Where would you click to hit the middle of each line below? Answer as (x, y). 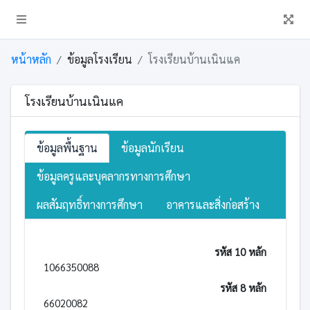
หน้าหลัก (31, 59)
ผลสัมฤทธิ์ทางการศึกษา (89, 204)
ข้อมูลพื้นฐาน (67, 148)
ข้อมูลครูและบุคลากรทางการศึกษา (113, 176)
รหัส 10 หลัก (240, 252)
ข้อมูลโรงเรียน (99, 59)
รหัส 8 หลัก (243, 288)
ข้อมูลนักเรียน (152, 148)
